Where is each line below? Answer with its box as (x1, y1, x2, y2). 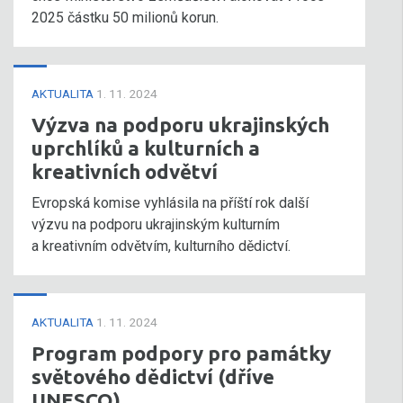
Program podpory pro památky (31, 342, 331, 364)
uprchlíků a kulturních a (31, 137, 260, 159)
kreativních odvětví (31, 160, 218, 183)
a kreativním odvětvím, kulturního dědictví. (31, 237, 291, 255)
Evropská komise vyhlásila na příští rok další (31, 194, 309, 211)
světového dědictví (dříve (31, 365, 274, 388)
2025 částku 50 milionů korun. (31, 9, 222, 26)
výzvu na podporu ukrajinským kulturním (31, 216, 280, 233)
